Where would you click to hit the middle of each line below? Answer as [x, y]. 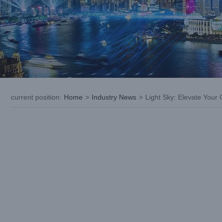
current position [35, 97]
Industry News [114, 97]
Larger [25, 123]
